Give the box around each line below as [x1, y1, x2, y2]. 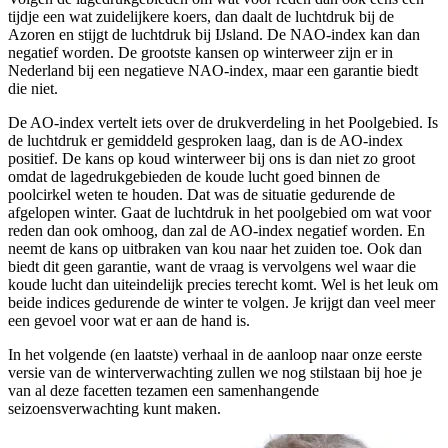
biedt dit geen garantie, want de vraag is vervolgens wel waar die [8, 258, 416, 276]
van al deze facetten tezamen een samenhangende [8, 382, 319, 400]
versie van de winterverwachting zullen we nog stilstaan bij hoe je [8, 364, 422, 382]
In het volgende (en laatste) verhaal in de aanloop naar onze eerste [8, 346, 422, 364]
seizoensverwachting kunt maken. [8, 400, 221, 418]
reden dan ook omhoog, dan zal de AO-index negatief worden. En [8, 222, 425, 240]
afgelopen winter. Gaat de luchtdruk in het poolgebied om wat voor [8, 204, 431, 222]
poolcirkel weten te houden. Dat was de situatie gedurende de [8, 186, 395, 204]
